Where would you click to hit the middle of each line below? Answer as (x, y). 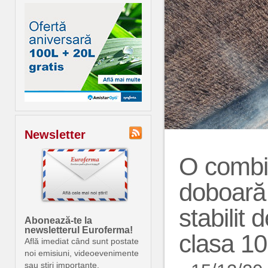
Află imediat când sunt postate (82, 241)
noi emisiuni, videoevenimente (82, 253)
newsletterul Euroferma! (79, 230)
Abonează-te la (58, 220)
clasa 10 (223, 243)
